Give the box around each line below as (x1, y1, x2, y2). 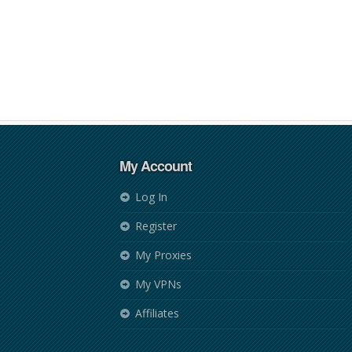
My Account (119, 156, 192, 176)
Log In (135, 189, 167, 204)
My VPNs (135, 277, 181, 291)
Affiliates (135, 306, 179, 321)
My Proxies (135, 247, 192, 262)
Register (135, 218, 177, 233)
